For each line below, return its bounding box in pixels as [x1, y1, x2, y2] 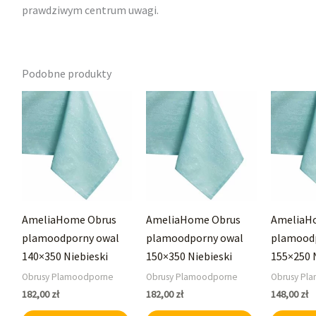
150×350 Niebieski [146, 248, 233, 263]
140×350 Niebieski [21, 248, 108, 263]
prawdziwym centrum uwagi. [21, 3, 159, 18]
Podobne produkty [21, 66, 111, 81]
